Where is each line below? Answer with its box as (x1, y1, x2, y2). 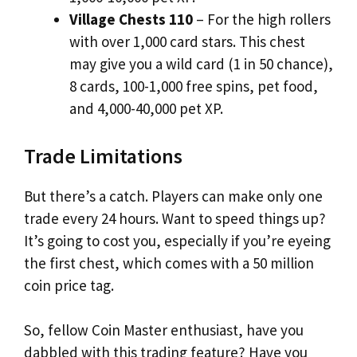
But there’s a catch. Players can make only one (24, 186, 323, 206)
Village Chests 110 (69, 10, 193, 29)
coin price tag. (24, 275, 114, 295)
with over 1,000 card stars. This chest (69, 32, 305, 51)
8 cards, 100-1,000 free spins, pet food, (69, 76, 318, 96)
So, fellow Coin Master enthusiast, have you (24, 320, 304, 339)
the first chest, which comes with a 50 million (24, 253, 314, 273)
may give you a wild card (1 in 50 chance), (69, 54, 333, 73)
